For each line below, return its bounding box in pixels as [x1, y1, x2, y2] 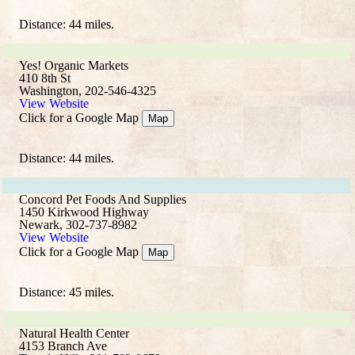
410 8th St [19, 71, 71, 85]
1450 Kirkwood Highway [19, 205, 149, 219]
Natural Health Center [19, 326, 129, 340]
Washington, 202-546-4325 [19, 84, 156, 97]
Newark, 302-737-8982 [19, 218, 137, 231]
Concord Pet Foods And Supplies [19, 193, 186, 206]
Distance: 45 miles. [19, 285, 114, 299]
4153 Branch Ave [19, 339, 107, 353]
